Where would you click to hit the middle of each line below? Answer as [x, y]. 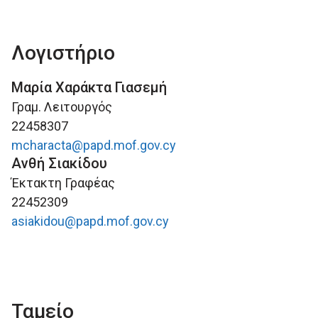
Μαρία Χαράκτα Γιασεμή [89, 87]
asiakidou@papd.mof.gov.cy [90, 221]
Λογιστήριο [63, 53]
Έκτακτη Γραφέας [63, 183]
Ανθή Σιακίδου [59, 163]
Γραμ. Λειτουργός [62, 107]
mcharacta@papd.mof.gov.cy [94, 145]
